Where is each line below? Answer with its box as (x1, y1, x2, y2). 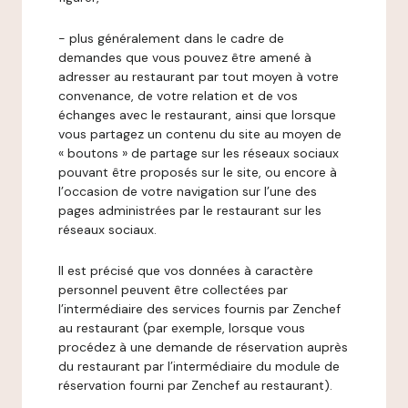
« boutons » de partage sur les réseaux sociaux (58, 145, 339, 161)
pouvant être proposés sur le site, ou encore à (58, 164, 337, 180)
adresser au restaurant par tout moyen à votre (58, 68, 339, 85)
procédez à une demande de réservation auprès (58, 339, 348, 355)
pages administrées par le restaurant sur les (58, 202, 321, 219)
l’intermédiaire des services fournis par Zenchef (58, 301, 341, 317)
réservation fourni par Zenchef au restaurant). (58, 377, 332, 393)
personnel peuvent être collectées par (58, 281, 288, 298)
